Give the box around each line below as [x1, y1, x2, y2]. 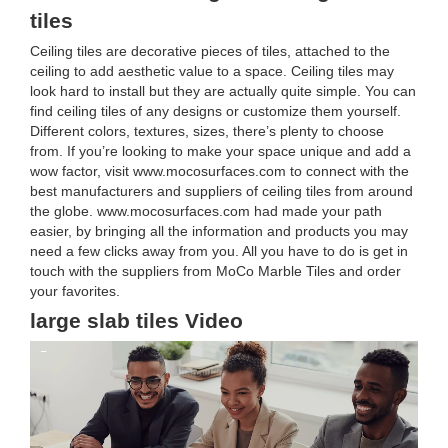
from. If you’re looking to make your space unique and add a [30, 143, 411, 160]
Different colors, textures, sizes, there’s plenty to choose [30, 123, 384, 140]
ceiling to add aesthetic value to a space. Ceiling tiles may [30, 63, 394, 80]
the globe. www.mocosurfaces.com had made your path [30, 203, 382, 220]
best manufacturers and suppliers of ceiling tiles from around [30, 183, 413, 200]
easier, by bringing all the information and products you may [30, 223, 408, 240]
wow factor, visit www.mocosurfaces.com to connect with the [30, 163, 409, 180]
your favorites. [30, 283, 120, 300]
